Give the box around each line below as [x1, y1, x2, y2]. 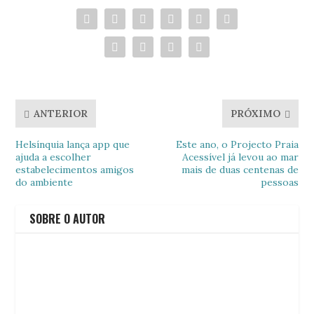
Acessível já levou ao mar [182, 150, 299, 163]
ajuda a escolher [15, 150, 92, 163]
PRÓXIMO [230, 107, 280, 120]
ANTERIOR [34, 107, 88, 120]
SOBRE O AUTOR [29, 210, 106, 227]
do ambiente [15, 175, 74, 189]
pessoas [260, 175, 299, 189]
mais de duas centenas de [181, 163, 299, 176]
